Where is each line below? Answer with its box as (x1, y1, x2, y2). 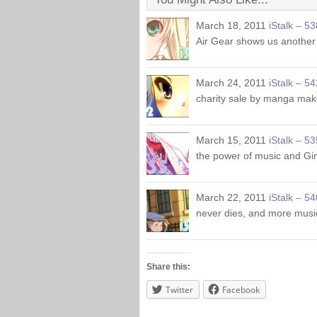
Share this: (146, 262, 190, 272)
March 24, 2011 (196, 77, 266, 88)
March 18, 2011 (196, 20, 266, 31)
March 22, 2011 (196, 192, 266, 203)
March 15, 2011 (196, 134, 266, 146)
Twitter (166, 284, 193, 296)
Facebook (222, 284, 260, 296)
